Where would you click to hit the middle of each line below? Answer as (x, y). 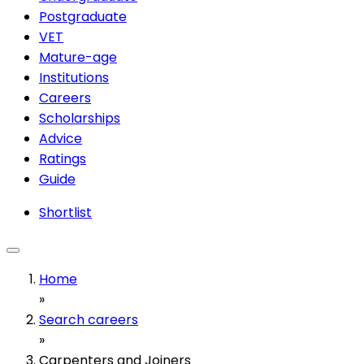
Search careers (89, 319)
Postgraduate (83, 16)
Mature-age (78, 57)
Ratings (63, 158)
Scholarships (80, 118)
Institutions (74, 77)
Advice (61, 138)
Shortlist (65, 212)
